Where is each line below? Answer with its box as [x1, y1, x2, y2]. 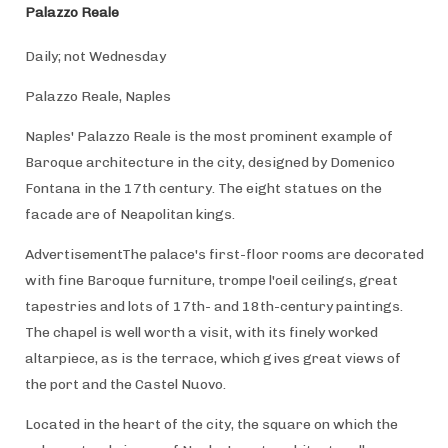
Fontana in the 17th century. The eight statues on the [24, 179, 382, 197]
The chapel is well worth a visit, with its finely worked [24, 323, 378, 341]
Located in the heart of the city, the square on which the [24, 415, 398, 433]
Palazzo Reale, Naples [24, 87, 171, 105]
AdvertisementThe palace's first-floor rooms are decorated [24, 245, 424, 263]
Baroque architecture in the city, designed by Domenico [24, 153, 395, 171]
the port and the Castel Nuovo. [24, 375, 226, 393]
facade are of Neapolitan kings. [24, 205, 235, 223]
